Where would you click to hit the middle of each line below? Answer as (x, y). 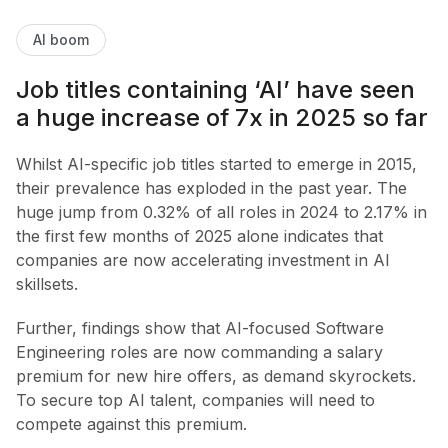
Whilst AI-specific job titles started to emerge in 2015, (216, 163)
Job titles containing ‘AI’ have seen (215, 89)
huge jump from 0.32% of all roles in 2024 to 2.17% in (221, 211)
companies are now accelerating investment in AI (203, 259)
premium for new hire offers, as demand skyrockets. (216, 375)
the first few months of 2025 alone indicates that (199, 235)
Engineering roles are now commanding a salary (199, 351)
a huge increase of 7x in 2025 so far (222, 117)
